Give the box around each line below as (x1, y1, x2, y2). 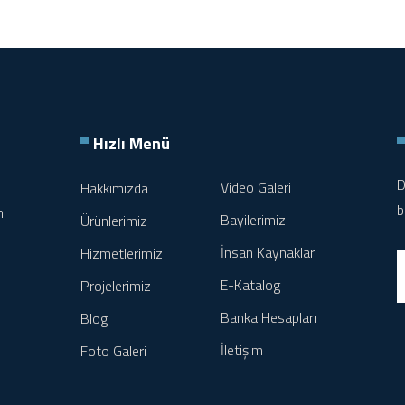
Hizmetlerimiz (80, 242, 163, 264)
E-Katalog (221, 274, 280, 296)
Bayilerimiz (221, 209, 286, 231)
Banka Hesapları (221, 306, 316, 328)
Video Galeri (221, 176, 291, 198)
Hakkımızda (80, 177, 148, 199)
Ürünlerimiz (80, 210, 147, 231)
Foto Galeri (80, 340, 146, 362)
